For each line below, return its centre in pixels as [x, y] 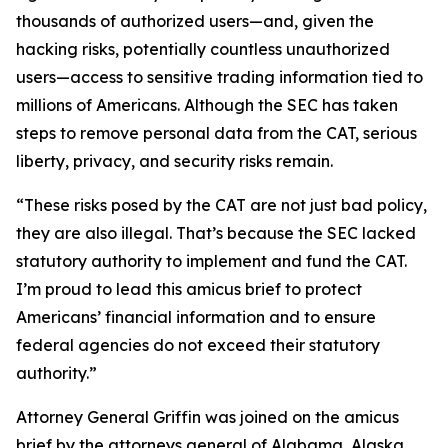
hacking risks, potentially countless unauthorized [203, 49]
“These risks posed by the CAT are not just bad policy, [221, 205]
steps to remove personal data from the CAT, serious [216, 133]
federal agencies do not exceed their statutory [198, 345]
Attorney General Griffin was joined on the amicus [207, 417]
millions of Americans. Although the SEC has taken [207, 105]
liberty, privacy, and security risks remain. [174, 161]
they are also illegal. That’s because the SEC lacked [216, 233]
